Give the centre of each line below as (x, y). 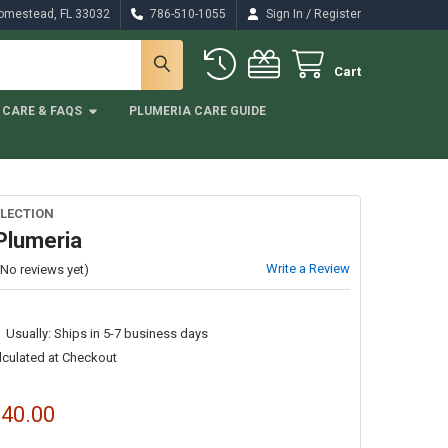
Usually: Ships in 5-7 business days (106, 333)
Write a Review (308, 268)
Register (338, 13)
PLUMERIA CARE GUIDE (197, 110)
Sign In (285, 13)
